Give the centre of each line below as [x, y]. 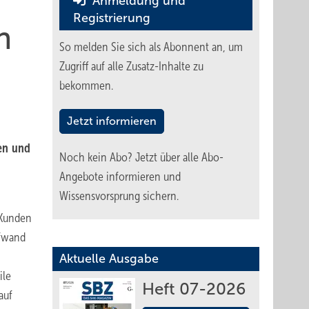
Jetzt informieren [112, 121]
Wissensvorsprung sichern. [119, 196]
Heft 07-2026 [194, 289]
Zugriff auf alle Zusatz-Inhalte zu [131, 66]
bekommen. [86, 86]
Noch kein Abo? [97, 157]
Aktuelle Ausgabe [109, 259]
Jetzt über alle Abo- [179, 157]
